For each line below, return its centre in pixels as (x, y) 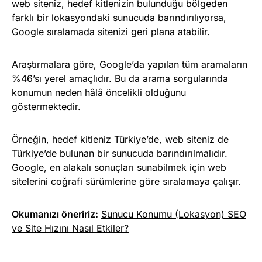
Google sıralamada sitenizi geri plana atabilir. (111, 31)
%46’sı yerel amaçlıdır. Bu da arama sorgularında (120, 78)
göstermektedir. (46, 106)
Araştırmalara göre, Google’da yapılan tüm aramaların (130, 64)
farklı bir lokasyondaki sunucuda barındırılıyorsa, (119, 17)
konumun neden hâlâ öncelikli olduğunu (99, 92)
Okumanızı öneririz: (55, 214)
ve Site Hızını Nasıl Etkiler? (70, 228)
